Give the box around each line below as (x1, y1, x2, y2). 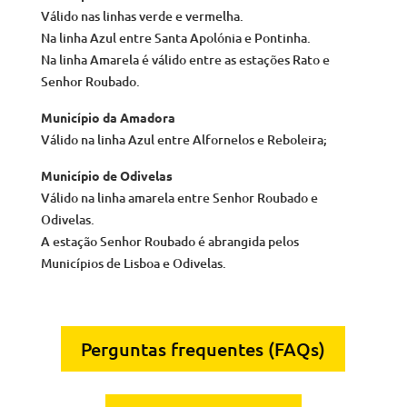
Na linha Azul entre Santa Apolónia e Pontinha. (40, 28, 311, 46)
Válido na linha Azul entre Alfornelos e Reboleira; (40, 130, 327, 148)
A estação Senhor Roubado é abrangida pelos (40, 232, 299, 250)
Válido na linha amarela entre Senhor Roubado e (40, 188, 318, 206)
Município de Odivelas (40, 166, 173, 184)
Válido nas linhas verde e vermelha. (40, 6, 243, 25)
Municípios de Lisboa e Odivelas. (40, 253, 226, 272)
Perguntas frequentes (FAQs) (81, 336, 326, 361)
